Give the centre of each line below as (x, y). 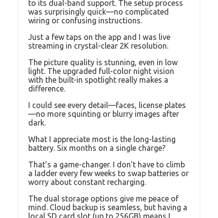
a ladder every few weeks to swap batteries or (109, 173)
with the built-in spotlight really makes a (98, 80)
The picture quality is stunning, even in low (103, 63)
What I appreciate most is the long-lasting (102, 139)
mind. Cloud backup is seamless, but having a (108, 208)
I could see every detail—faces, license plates (107, 105)
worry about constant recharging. (87, 182)
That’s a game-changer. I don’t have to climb (107, 165)
